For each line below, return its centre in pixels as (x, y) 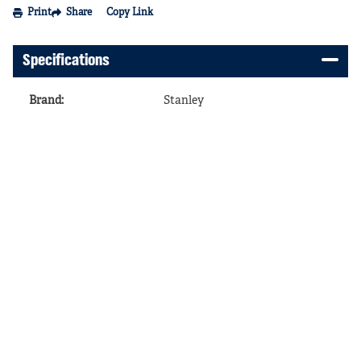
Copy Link (130, 13)
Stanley (184, 101)
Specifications (66, 61)
